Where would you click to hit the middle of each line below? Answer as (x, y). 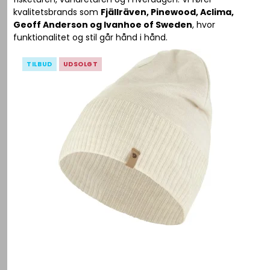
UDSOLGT (80, 64)
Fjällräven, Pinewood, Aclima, (168, 12)
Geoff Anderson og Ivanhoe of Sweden (103, 25)
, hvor (204, 25)
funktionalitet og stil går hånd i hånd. (91, 37)
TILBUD (39, 64)
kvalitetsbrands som (57, 12)
